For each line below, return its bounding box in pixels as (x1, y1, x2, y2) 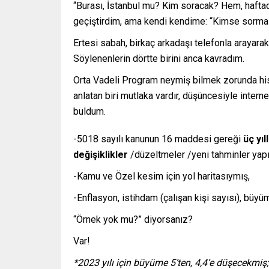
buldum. (73, 106, 106, 117)
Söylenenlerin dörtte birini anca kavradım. (73, 53, 244, 64)
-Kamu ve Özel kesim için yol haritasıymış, (73, 171, 250, 182)
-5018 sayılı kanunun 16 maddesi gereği (73, 133, 243, 145)
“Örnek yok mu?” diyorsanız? (73, 214, 193, 225)
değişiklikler (73, 149, 128, 160)
